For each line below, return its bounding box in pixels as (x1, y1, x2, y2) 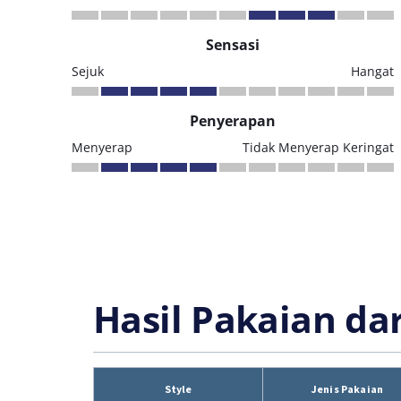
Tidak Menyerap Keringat (243, 139, 394, 156)
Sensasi (206, 35, 260, 55)
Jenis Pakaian (311, 382, 383, 396)
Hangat (351, 63, 394, 80)
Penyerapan (190, 111, 276, 131)
